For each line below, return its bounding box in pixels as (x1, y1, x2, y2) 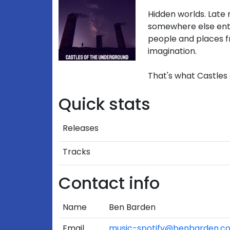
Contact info (59, 171, 160, 195)
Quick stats (59, 92, 150, 116)
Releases (63, 122, 99, 134)
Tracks (63, 146, 90, 158)
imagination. (148, 45, 197, 57)
